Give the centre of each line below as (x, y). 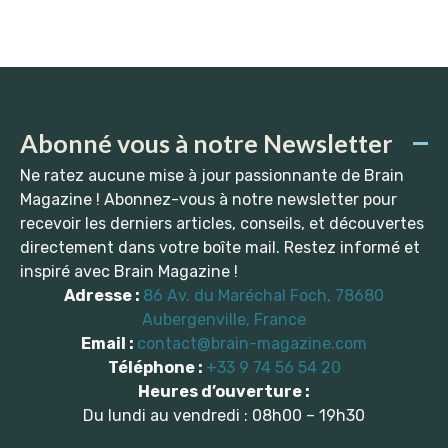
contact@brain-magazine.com (252, 344)
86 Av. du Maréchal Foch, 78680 (263, 296)
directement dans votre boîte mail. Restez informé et (220, 248)
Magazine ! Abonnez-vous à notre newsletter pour (208, 200)
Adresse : (103, 296)
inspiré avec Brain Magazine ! (129, 272)
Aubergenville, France (224, 320)
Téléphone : (156, 368)
